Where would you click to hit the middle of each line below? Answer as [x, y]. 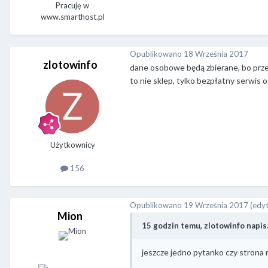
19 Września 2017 [216, 205]
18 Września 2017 [216, 54]
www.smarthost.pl [72, 17]
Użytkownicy [72, 145]
